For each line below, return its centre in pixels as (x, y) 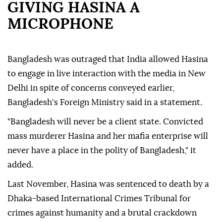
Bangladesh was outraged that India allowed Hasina (108, 59)
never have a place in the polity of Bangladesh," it (102, 151)
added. (20, 165)
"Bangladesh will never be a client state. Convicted (105, 122)
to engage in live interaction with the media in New (107, 74)
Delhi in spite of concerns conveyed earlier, (91, 88)
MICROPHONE (60, 25)
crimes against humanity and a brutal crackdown (102, 213)
